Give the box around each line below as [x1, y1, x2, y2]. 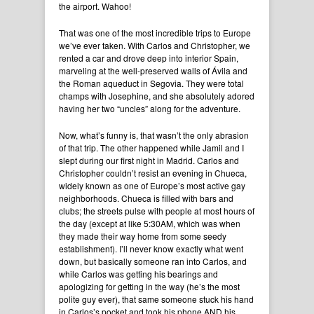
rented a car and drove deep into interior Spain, [59, 52, 238, 64]
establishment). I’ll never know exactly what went [59, 243, 243, 255]
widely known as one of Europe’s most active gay [59, 179, 245, 192]
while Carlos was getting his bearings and [59, 268, 218, 280]
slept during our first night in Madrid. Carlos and [59, 154, 239, 167]
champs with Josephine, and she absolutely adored [59, 90, 254, 102]
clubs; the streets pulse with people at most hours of [59, 205, 254, 217]
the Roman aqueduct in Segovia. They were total [59, 77, 244, 90]
